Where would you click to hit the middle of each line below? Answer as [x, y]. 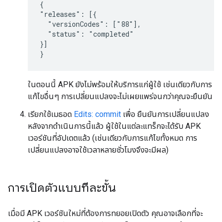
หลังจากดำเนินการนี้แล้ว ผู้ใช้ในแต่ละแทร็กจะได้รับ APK [114, 126]
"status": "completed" [87, 34]
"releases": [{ [68, 14]
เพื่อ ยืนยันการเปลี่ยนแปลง [165, 114]
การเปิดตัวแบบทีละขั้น [62, 188]
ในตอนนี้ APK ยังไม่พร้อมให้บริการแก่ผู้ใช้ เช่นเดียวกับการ [120, 84]
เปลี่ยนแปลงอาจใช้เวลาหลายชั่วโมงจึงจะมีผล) [98, 150]
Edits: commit [97, 114]
